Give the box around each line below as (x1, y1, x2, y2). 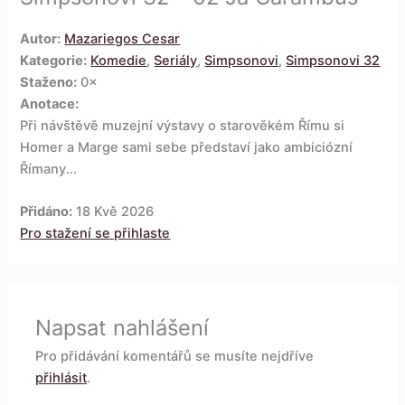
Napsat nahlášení (35, 314, 210, 341)
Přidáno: (20, 203, 73, 221)
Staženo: (20, 73, 78, 90)
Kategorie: (20, 52, 88, 69)
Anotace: (20, 95, 80, 112)
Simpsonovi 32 (286, 52, 381, 69)
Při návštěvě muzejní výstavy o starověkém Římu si (20, 117, 345, 134)
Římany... (20, 160, 78, 177)
